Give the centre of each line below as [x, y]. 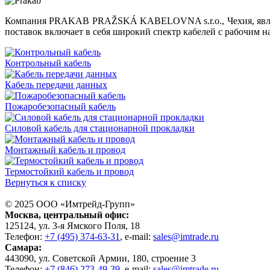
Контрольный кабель [48, 63]
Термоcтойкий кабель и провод [69, 171]
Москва [22, 215]
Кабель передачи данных [56, 84]
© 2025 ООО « [35, 204]
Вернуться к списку [46, 182]
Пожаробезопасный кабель [60, 106]
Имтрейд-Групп [98, 204]
